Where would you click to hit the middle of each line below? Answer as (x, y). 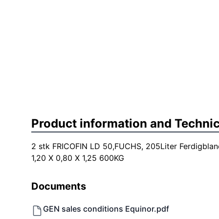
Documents (59, 186)
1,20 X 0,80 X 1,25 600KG (78, 158)
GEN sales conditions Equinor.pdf (106, 209)
